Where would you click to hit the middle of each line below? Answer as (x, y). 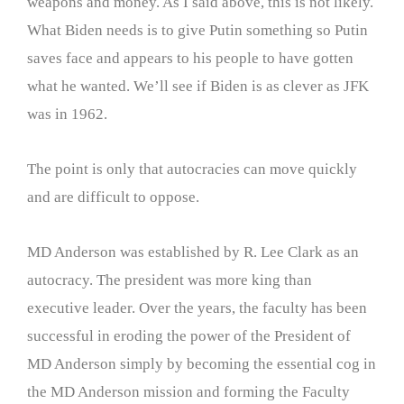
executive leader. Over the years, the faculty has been (197, 308)
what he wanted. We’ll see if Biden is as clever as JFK (198, 87)
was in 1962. (67, 115)
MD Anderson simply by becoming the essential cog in (202, 363)
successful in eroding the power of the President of (189, 335)
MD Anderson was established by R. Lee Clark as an (193, 252)
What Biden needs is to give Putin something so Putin (197, 31)
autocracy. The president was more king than (170, 280)
